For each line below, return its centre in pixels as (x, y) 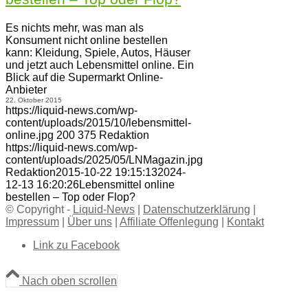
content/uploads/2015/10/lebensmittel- (98, 123)
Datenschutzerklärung (197, 209)
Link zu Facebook (76, 245)
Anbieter (26, 90)
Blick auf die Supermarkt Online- (84, 77)
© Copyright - (39, 209)
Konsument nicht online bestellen (87, 40)
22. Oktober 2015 (34, 100)
